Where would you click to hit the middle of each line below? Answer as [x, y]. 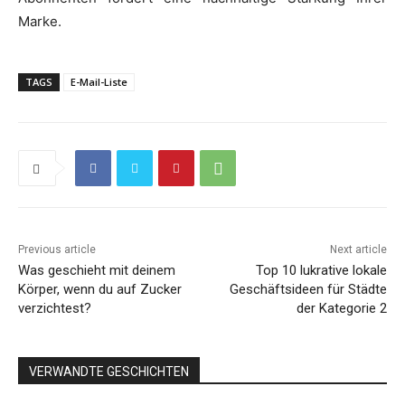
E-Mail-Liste [99, 82]
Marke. [40, 22]
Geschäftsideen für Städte [308, 290]
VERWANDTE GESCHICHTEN [109, 372]
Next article [358, 250]
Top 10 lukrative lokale [321, 271]
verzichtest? [55, 309]
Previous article [57, 250]
